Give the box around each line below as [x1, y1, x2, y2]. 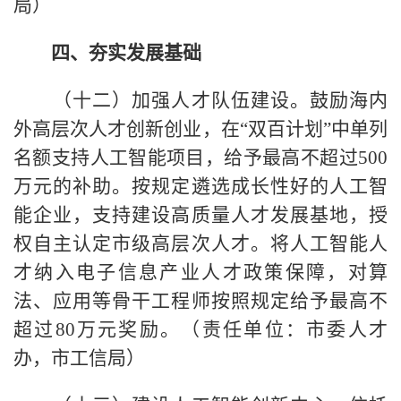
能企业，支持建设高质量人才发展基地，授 [13, 203, 388, 226]
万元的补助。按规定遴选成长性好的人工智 [13, 175, 388, 197]
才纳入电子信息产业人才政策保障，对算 [13, 260, 388, 283]
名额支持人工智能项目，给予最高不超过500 [13, 146, 388, 168]
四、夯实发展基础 [51, 41, 201, 64]
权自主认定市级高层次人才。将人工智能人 [13, 232, 388, 254]
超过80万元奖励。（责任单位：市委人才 [13, 318, 388, 340]
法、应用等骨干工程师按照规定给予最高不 [13, 289, 388, 311]
